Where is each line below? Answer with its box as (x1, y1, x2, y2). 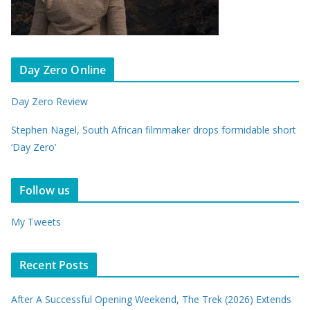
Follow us (19, 183, 71, 198)
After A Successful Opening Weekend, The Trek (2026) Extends (11, 293, 291, 306)
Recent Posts (19, 257, 89, 273)
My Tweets (11, 215, 61, 228)
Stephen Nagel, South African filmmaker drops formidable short (11, 123, 296, 136)
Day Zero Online (19, 62, 107, 77)
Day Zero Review (11, 95, 88, 108)
